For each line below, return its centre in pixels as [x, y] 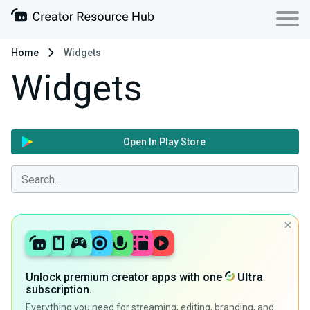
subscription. [59, 290]
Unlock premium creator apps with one [125, 277]
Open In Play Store [164, 142]
